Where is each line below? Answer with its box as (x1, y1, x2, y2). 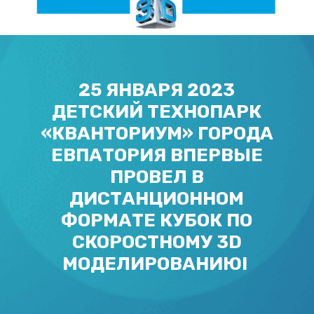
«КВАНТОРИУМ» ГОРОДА (40, 122, 273, 144)
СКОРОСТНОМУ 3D (71, 231, 242, 253)
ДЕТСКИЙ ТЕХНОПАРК (52, 100, 262, 123)
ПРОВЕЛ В (109, 165, 204, 188)
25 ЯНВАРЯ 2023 (78, 78, 235, 101)
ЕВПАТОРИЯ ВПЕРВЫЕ (50, 144, 263, 166)
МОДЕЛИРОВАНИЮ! (62, 252, 252, 275)
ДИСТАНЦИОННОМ (69, 187, 245, 210)
